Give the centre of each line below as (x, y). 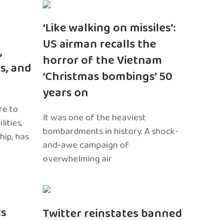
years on (66, 93)
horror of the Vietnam (103, 60)
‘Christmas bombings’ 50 (108, 77)
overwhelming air (78, 159)
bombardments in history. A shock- (111, 131)
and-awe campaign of (86, 145)
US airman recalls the (100, 44)
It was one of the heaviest (95, 117)
